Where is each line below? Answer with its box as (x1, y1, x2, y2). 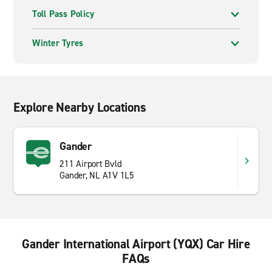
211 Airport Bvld (59, 158, 122, 170)
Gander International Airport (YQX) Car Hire (22, 236, 250, 253)
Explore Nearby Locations (13, 99, 146, 116)
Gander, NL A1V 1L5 (59, 169, 134, 182)
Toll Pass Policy (32, 8, 95, 20)
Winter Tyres (32, 37, 84, 49)
